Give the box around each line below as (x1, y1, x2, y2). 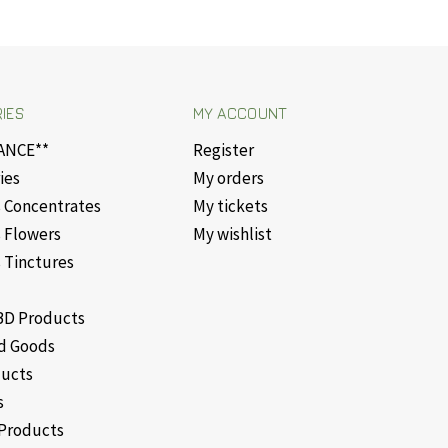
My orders (192, 167, 264, 189)
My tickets (192, 195, 268, 217)
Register (192, 139, 254, 161)
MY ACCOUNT (192, 105, 288, 122)
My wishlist (192, 223, 272, 245)
